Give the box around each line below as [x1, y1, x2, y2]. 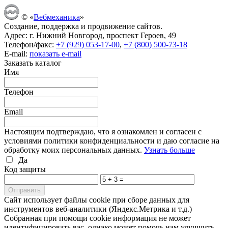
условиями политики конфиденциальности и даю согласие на [4, 136, 219, 145]
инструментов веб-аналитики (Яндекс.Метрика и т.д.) [4, 204, 192, 213]
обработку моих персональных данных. [4, 145, 144, 154]
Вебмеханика [34, 12, 80, 21]
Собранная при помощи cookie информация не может [4, 213, 191, 222]
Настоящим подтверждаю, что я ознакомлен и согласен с [4, 127, 202, 136]
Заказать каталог [4, 58, 62, 67]
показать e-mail [30, 49, 81, 58]
